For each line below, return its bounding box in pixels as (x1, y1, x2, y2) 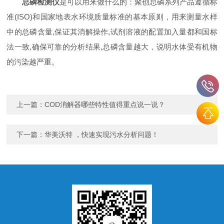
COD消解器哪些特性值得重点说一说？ (44, 100, 165, 108)
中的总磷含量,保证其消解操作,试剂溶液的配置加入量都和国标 (6, 27, 217, 36)
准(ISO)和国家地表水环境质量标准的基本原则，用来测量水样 (6, 12, 217, 21)
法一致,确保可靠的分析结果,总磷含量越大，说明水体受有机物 (6, 42, 217, 51)
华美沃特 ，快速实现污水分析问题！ (44, 130, 159, 138)
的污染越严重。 (6, 57, 59, 66)
